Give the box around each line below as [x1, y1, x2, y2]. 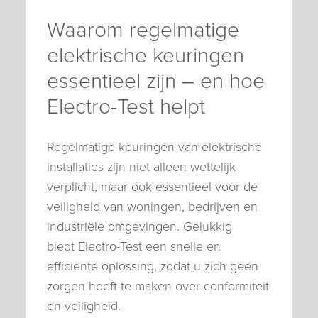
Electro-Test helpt [47, 91, 205, 121]
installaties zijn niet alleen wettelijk [47, 158, 236, 175]
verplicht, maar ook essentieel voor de [47, 177, 258, 195]
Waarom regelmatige [47, 14, 239, 44]
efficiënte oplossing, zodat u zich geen [47, 257, 258, 275]
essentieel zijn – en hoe [47, 65, 265, 95]
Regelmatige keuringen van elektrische [47, 138, 262, 155]
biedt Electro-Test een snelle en [47, 237, 221, 255]
